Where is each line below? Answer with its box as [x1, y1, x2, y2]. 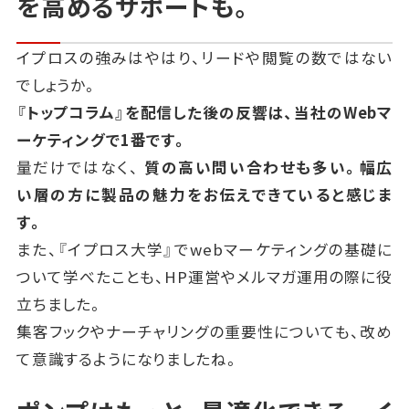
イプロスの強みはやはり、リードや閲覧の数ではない [16, 47, 393, 69]
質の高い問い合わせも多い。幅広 [144, 156, 393, 179]
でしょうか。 [16, 74, 99, 97]
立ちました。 [16, 293, 104, 316]
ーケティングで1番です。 [16, 129, 188, 152]
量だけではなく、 [16, 156, 145, 179]
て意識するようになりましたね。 [16, 348, 240, 371]
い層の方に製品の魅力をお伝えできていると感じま [16, 184, 393, 206]
